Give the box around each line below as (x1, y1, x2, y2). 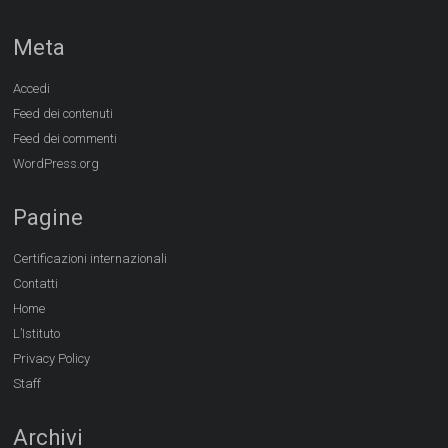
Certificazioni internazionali (13, 251, 168, 267)
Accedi (13, 81, 51, 97)
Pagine (13, 205, 84, 231)
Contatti (13, 276, 59, 292)
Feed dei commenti (13, 131, 118, 147)
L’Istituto (13, 326, 61, 342)
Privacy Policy (13, 351, 91, 367)
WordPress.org (13, 156, 100, 172)
